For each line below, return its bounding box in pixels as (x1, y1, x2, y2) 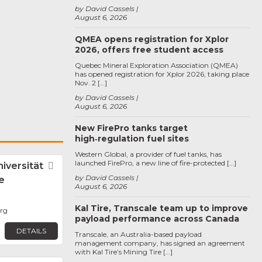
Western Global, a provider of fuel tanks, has (75, 150, 222, 158)
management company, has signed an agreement (75, 239, 245, 247)
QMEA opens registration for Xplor (75, 34, 229, 44)
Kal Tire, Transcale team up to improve (75, 203, 248, 213)
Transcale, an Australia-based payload (75, 230, 202, 239)
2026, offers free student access (75, 44, 223, 55)
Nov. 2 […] (75, 78, 107, 87)
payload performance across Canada (75, 213, 239, 224)
